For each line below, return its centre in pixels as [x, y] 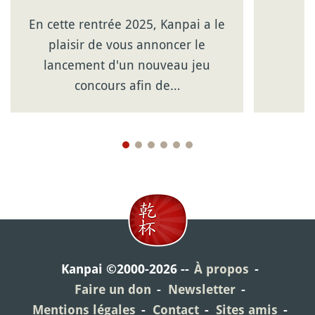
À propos [221, 269]
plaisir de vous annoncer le [127, 44]
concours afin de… [127, 85]
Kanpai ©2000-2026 [119, 269]
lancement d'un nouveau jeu [127, 65]
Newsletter [201, 289]
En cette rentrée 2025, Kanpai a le [127, 24]
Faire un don [112, 289]
